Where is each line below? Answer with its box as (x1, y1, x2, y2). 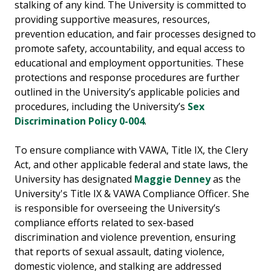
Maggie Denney (134, 172, 211, 186)
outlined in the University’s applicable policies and (15, 85, 240, 99)
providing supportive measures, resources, (15, 13, 210, 27)
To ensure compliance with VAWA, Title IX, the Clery (15, 143, 248, 157)
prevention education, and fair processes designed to (15, 27, 256, 41)
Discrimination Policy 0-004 (15, 114, 145, 128)
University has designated (15, 172, 134, 186)
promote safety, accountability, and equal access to (15, 42, 245, 56)
